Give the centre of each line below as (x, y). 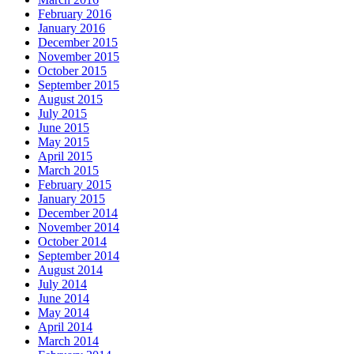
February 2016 (75, 14)
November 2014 (79, 228)
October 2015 (72, 71)
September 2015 (79, 85)
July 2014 (62, 284)
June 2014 (64, 299)
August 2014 (70, 270)
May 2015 (64, 142)
